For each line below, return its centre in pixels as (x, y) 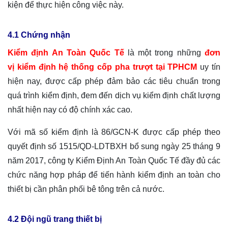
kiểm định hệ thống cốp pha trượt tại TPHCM (107, 67)
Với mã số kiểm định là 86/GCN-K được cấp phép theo (114, 132)
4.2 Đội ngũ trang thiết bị (55, 219)
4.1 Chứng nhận (40, 35)
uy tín (209, 67)
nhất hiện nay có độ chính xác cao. (70, 110)
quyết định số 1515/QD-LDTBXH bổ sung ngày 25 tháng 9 (114, 147)
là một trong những (164, 53)
